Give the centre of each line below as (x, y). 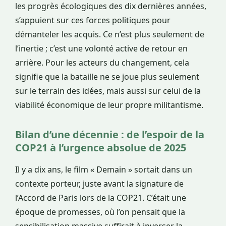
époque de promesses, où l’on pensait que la (100, 212)
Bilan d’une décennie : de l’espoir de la (110, 135)
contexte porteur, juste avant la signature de (99, 184)
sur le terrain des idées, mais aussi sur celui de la (108, 91)
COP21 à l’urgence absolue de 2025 (101, 148)
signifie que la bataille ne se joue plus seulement (107, 77)
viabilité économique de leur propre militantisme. (109, 105)
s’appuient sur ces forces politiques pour (93, 20)
